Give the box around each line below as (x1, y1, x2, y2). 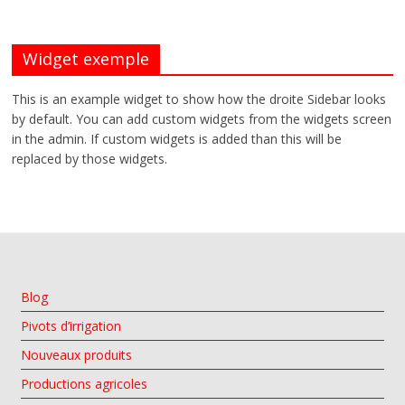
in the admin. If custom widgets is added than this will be (12, 130, 343, 147)
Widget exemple (23, 48, 150, 70)
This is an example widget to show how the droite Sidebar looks (12, 90, 387, 108)
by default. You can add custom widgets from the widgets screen (12, 110, 392, 127)
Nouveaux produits (21, 346, 133, 363)
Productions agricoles (21, 375, 148, 392)
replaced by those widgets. (12, 150, 168, 167)
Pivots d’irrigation (21, 317, 122, 334)
